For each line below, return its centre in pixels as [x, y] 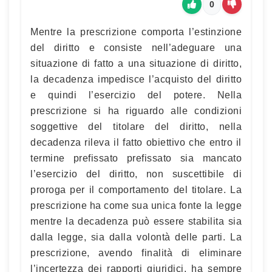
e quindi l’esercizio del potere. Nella [136, 95]
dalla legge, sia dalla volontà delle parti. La [136, 237]
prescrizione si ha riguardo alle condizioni [136, 110]
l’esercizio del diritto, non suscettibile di [136, 174]
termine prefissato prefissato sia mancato [136, 158]
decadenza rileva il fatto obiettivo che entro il [136, 142]
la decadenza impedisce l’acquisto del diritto [136, 79]
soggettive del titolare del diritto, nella [136, 126]
